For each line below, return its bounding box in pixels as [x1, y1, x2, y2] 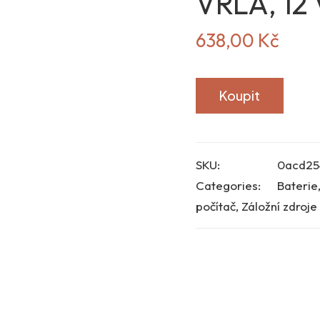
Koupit [219, 87, 260, 104]
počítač [196, 199, 236, 214]
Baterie [277, 178, 318, 193]
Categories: [196, 178, 261, 193]
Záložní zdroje [241, 199, 317, 214]
